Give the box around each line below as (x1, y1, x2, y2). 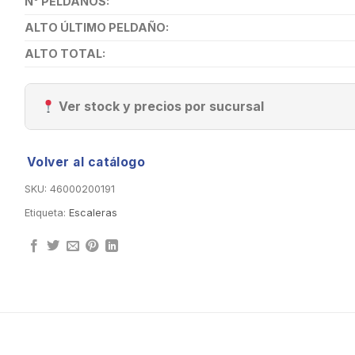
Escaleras (68, 207, 117, 219)
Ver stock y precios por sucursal (55, 98, 264, 115)
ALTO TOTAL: (24, 47, 105, 61)
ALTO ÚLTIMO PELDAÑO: (24, 21, 169, 35)
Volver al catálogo (26, 155, 146, 170)
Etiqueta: (24, 207, 69, 219)
